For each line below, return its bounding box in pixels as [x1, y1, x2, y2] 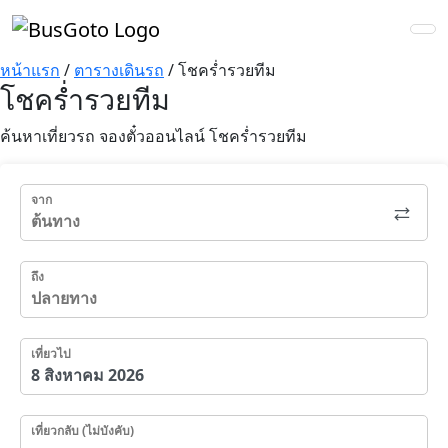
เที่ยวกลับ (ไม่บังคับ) [31, 421, 134, 439]
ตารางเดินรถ [74, 58, 164, 81]
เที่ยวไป [31, 344, 71, 362]
